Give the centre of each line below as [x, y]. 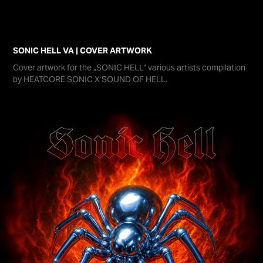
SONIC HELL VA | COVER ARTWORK [83, 50]
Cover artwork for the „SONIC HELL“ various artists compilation [129, 68]
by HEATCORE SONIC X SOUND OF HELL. [90, 79]
